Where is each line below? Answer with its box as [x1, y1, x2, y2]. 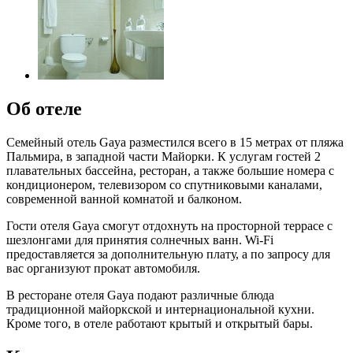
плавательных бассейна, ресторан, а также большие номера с [6, 163, 334, 177]
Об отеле [6, 98, 82, 119]
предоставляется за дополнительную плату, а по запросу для [6, 247, 330, 261]
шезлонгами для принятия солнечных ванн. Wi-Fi [6, 232, 273, 247]
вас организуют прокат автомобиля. [6, 261, 200, 275]
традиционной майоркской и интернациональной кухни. [6, 302, 314, 316]
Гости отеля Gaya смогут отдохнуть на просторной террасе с [6, 218, 333, 232]
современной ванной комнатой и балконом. [6, 191, 242, 206]
